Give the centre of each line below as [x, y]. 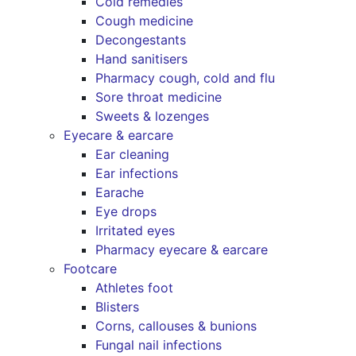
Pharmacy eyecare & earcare [182, 250]
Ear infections [137, 173]
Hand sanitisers [141, 59]
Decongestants [141, 40]
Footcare [90, 269]
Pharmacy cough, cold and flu [185, 78]
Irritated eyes [135, 230]
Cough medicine [144, 21]
